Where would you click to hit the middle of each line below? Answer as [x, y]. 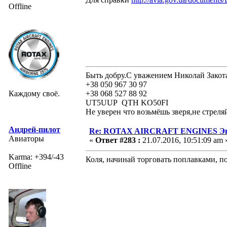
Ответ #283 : [118, 140]
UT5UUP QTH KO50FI [127, 102]
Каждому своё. [34, 93]
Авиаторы [26, 138]
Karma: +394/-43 [36, 157]
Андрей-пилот [34, 129]
